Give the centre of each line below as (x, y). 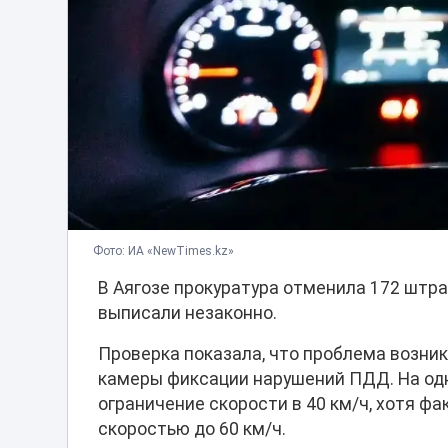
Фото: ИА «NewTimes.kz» (164, 251)
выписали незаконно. (188, 313)
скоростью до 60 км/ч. (192, 429)
